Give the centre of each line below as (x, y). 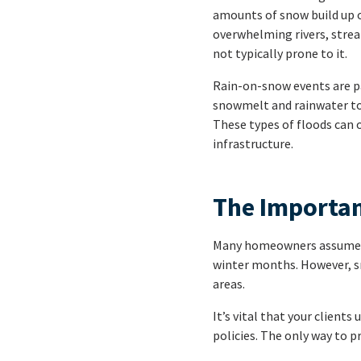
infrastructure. (253, 144)
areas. (229, 284)
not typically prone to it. (280, 54)
